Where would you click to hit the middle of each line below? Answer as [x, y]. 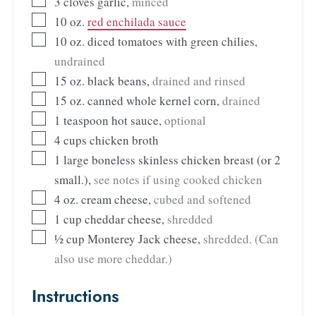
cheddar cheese [123, 219]
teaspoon [86, 121]
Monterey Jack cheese [142, 239]
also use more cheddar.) [113, 259]
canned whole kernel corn [152, 101]
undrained [80, 61]
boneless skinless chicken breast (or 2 [186, 160]
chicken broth [124, 140]
